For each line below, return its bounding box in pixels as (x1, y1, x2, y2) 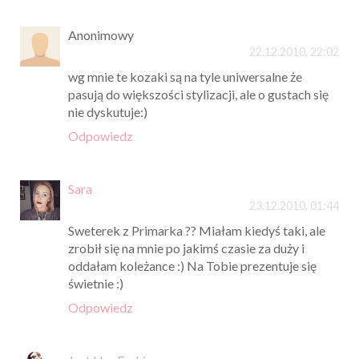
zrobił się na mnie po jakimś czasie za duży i (68, 240, 305, 256)
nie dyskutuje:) (68, 103, 147, 119)
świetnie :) (68, 275, 123, 291)
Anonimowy (68, 26, 134, 42)
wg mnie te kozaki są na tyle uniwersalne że (68, 68, 302, 84)
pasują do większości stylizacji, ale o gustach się (68, 86, 329, 102)
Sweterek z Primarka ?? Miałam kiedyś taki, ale (68, 222, 325, 238)
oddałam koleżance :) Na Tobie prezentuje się (68, 257, 317, 273)
